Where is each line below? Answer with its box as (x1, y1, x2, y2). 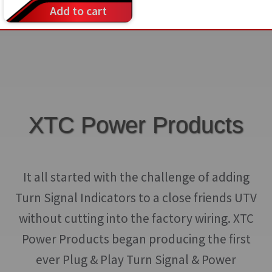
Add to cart (50, 2, 107, 18)
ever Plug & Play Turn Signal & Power (36, 251, 236, 268)
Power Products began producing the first (21, 230, 251, 247)
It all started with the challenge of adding (22, 168, 250, 185)
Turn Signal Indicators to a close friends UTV (15, 189, 257, 206)
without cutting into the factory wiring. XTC (18, 209, 254, 226)
